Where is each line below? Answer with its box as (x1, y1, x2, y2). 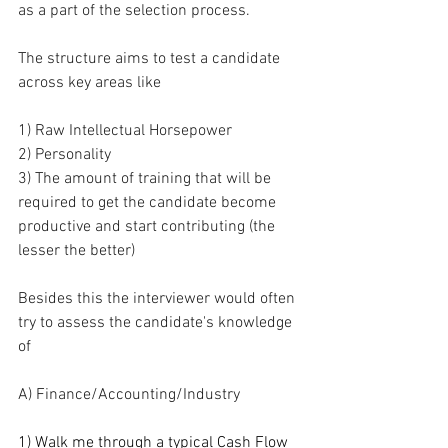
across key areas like (18, 73, 161, 93)
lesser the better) (18, 241, 135, 261)
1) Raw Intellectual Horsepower (18, 121, 232, 141)
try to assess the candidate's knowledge (18, 313, 296, 333)
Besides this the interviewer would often (18, 289, 299, 309)
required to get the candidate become (18, 193, 280, 213)
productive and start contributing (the (18, 217, 279, 237)
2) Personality (18, 145, 111, 165)
